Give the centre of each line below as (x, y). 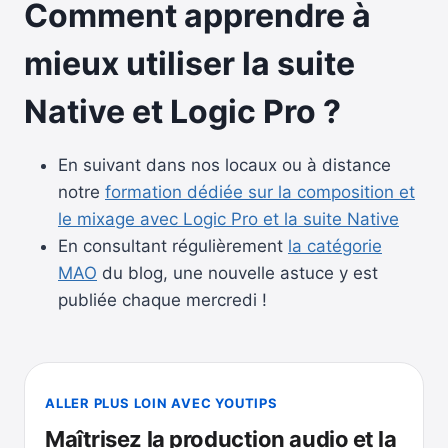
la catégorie (335, 245)
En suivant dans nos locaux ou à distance (224, 164)
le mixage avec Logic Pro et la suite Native (228, 218)
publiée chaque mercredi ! (162, 299)
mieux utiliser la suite (189, 63)
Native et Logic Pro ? (182, 111)
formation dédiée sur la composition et (260, 191)
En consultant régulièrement (173, 245)
